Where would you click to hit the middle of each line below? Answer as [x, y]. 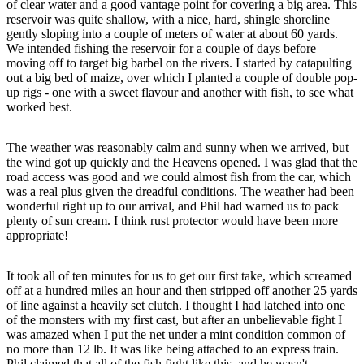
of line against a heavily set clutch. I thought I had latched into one [176, 305]
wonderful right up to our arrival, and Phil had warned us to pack [173, 206]
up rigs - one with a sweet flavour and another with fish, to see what [180, 92]
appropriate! [37, 235]
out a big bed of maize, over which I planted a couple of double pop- [182, 77]
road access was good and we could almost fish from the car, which [179, 176]
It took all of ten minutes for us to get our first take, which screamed [179, 275]
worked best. [39, 106]
